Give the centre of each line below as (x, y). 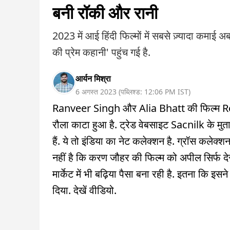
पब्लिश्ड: (132, 92)
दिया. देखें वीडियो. (86, 190)
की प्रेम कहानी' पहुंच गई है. (101, 52)
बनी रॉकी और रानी (105, 13)
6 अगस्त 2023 (96, 92)
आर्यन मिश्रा (93, 79)
